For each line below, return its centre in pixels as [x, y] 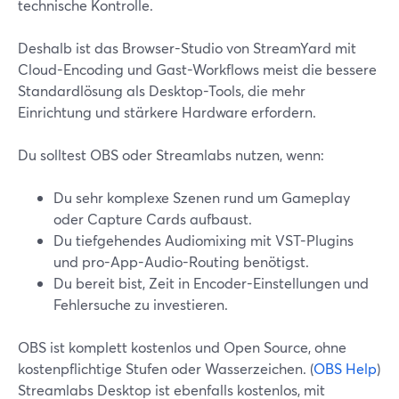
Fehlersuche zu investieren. [141, 304]
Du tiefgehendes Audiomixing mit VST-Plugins [204, 240]
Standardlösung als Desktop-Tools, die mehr [162, 90]
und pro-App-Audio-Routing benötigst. [181, 261]
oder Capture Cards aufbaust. [153, 219]
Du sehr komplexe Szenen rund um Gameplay [202, 197]
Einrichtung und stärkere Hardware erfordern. [167, 112]
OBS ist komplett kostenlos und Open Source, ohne [182, 347]
